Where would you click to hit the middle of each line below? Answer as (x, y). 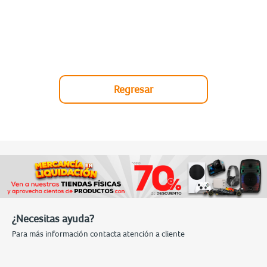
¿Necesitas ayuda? (53, 218)
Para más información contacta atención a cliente (98, 233)
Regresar (133, 89)
